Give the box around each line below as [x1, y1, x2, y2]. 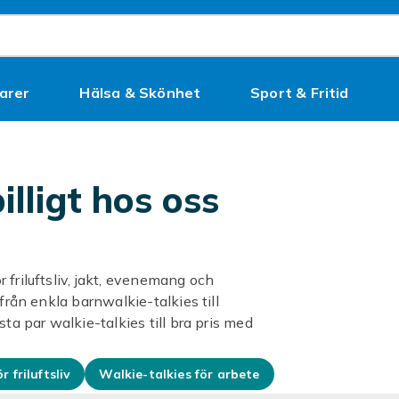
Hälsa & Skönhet [79, 84, 201, 102]
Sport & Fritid [249, 84, 349, 102]
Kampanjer [159, 126, 237, 144]
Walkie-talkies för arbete [99, 366, 260, 382]
